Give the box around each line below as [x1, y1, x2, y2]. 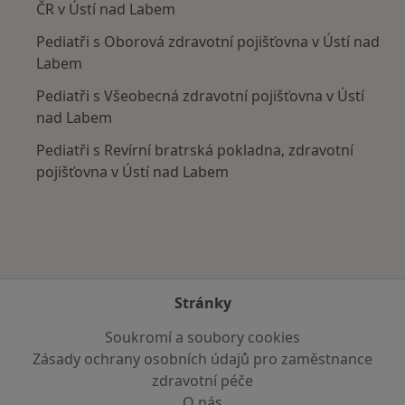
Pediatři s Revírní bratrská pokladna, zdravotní [36, 139, 353, 160]
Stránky [174, 293, 231, 313]
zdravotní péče [152, 371, 253, 391]
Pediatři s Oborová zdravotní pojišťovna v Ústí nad [36, 31, 380, 52]
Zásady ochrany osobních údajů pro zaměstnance [33, 349, 372, 369]
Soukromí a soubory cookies [105, 327, 300, 347]
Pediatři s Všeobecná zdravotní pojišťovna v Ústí [36, 85, 364, 106]
